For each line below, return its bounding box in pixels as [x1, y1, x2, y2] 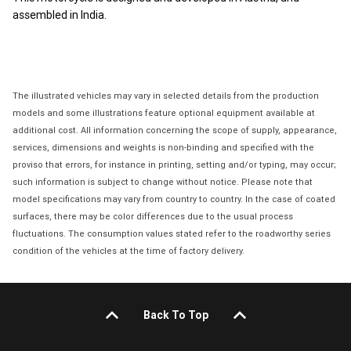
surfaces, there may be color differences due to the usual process [13, 210, 293, 222]
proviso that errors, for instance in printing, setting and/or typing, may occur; [13, 158, 336, 170]
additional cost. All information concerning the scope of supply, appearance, [13, 124, 337, 136]
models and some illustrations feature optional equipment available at [13, 107, 315, 118]
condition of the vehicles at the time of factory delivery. [13, 244, 244, 256]
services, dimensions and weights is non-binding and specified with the [13, 141, 314, 153]
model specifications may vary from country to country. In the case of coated [13, 193, 335, 204]
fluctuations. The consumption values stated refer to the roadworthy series [13, 227, 331, 239]
